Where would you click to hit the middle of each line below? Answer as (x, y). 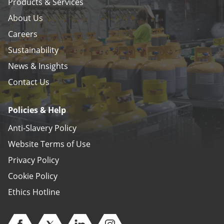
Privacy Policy (33, 160)
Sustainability (33, 50)
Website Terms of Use (49, 144)
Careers (23, 34)
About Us (25, 18)
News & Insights (38, 66)
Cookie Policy (33, 176)
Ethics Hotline (34, 192)
